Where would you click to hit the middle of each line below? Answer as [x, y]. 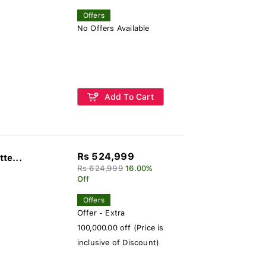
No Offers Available [113, 28]
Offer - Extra [101, 213]
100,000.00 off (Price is [120, 228]
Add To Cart [128, 97]
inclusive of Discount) [118, 243]
